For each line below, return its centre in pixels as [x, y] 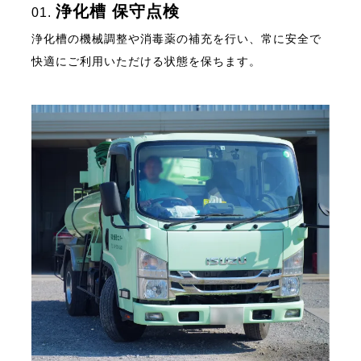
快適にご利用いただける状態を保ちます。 [147, 61]
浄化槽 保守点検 [118, 11]
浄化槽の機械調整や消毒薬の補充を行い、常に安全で [177, 38]
